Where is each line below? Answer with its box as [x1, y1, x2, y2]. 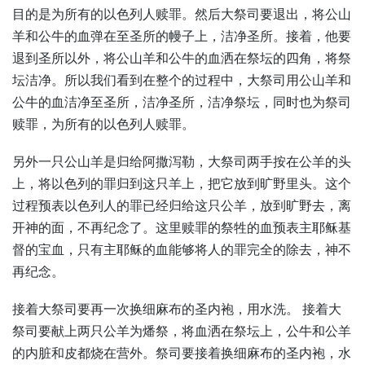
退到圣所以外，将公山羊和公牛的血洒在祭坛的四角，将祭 [12, 49, 351, 68]
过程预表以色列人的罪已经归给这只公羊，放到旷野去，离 [12, 197, 351, 216]
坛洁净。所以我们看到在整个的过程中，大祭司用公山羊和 [12, 71, 351, 90]
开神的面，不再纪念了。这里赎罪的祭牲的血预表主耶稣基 [12, 219, 351, 238]
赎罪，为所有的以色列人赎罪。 [12, 115, 195, 134]
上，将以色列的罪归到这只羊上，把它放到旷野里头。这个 [12, 175, 351, 194]
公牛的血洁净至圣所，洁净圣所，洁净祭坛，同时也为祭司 [12, 93, 351, 112]
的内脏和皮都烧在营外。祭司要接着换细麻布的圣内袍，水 [12, 345, 351, 363]
